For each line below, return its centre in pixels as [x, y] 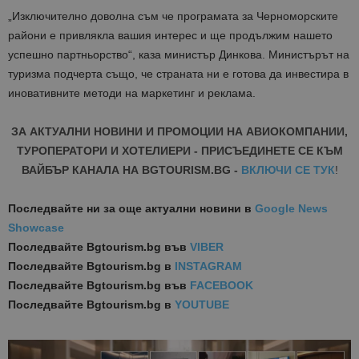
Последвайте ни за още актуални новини [125, 209]
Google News [291, 209]
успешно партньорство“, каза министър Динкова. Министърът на [179, 55]
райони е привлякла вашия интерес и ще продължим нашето [170, 36]
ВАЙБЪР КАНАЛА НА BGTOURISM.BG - [129, 170]
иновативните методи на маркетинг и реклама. [132, 93]
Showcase [36, 228]
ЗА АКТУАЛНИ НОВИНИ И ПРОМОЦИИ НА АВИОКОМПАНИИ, [179, 132]
